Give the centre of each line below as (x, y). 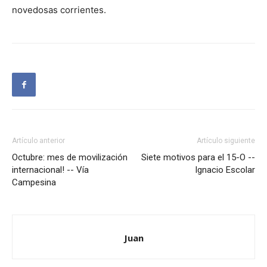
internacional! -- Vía (50, 170)
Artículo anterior (38, 141)
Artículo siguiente (226, 141)
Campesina (34, 183)
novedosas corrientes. (59, 10)
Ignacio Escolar (225, 170)
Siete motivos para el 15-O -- (198, 158)
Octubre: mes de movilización (70, 158)
